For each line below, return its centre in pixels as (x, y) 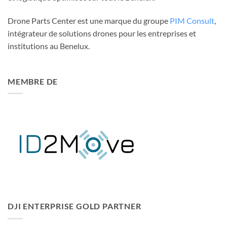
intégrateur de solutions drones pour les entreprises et (102, 33)
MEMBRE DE (33, 81)
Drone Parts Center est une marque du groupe (89, 21)
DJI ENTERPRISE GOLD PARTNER (74, 206)
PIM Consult (192, 21)
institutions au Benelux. (49, 46)
